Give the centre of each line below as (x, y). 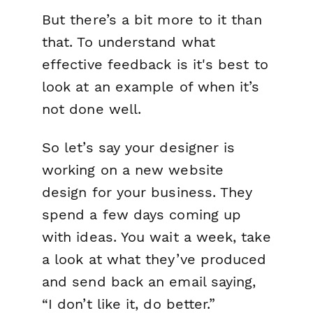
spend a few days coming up (142, 215)
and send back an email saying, (149, 282)
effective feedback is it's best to (155, 64)
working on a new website (133, 170)
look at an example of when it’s (151, 86)
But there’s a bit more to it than (152, 19)
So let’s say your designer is (139, 148)
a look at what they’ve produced (154, 260)
